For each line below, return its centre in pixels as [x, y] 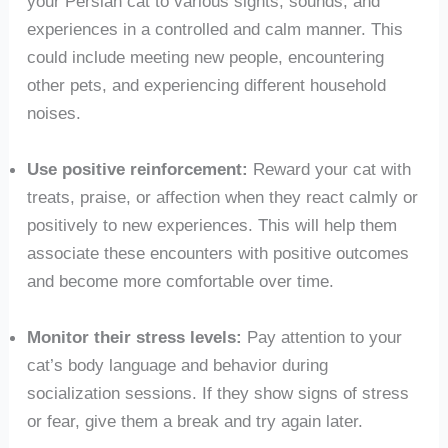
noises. [53, 113]
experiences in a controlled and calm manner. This [214, 29]
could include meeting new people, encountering [205, 57]
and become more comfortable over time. [180, 281]
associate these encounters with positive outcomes [217, 253]
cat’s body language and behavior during [177, 364]
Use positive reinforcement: [137, 169]
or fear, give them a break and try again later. [194, 420]
